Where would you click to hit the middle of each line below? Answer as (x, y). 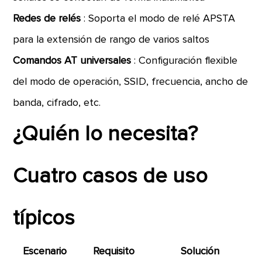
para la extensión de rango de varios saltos (111, 40)
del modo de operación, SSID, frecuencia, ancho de (131, 82)
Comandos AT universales (74, 61)
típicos (44, 219)
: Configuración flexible (186, 61)
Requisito (114, 251)
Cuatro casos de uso (111, 177)
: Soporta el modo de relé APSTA (160, 19)
